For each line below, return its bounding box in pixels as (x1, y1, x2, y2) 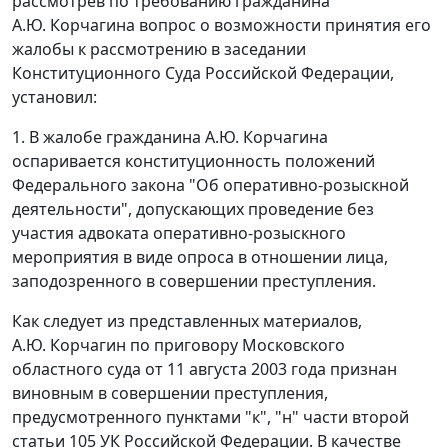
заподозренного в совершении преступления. (12, 270, 376, 293)
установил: (12, 86, 97, 109)
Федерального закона (12, 174, 185, 197)
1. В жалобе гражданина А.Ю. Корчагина (12, 126, 328, 149)
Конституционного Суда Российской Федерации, (12, 62, 394, 85)
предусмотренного (12, 406, 166, 429)
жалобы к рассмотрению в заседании (12, 38, 306, 61)
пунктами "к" (166, 406, 267, 429)
